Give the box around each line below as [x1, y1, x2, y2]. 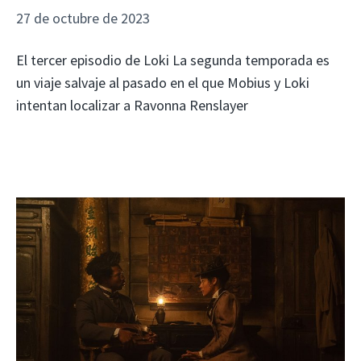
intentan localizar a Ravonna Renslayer [16, 95, 248, 114]
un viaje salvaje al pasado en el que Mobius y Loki [16, 73, 309, 92]
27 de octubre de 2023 [16, 8, 150, 27]
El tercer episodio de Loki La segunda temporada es [16, 50, 330, 69]
